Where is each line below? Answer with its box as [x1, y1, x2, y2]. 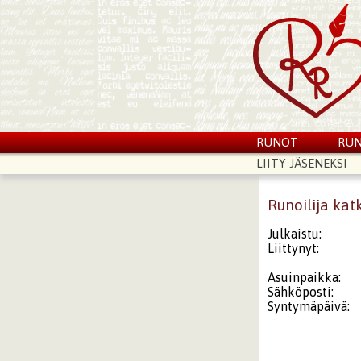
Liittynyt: [268, 240, 320, 255]
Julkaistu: [268, 226, 322, 241]
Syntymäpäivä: [268, 298, 351, 313]
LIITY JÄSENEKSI [255, 156, 347, 170]
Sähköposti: [268, 284, 334, 299]
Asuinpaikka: [268, 269, 342, 284]
